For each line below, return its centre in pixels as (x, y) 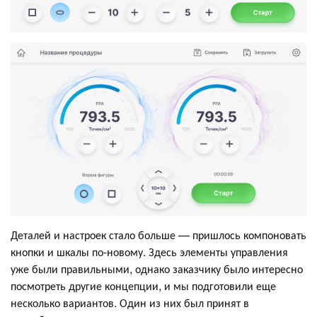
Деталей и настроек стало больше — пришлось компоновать (158, 235)
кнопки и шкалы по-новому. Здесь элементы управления (149, 252)
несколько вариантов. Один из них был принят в (130, 303)
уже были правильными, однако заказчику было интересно (157, 269)
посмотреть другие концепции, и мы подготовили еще (143, 286)
